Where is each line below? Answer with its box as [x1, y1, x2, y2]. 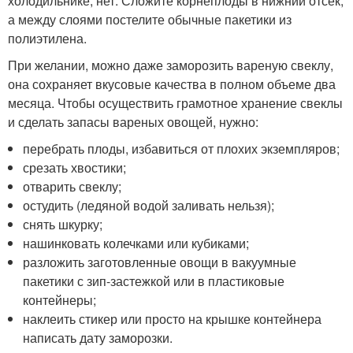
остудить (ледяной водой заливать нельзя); [23, 195, 275, 214]
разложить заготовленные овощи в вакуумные [23, 252, 297, 271]
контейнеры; [23, 290, 97, 309]
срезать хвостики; [23, 158, 127, 176]
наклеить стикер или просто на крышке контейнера [23, 309, 322, 328]
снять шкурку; [23, 214, 103, 233]
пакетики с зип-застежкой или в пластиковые [23, 271, 285, 290]
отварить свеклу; [23, 176, 122, 195]
